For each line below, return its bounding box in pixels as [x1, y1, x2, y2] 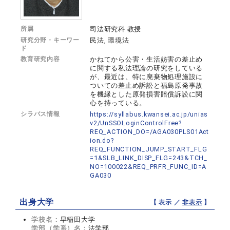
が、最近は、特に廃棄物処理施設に [90, 73, 203, 81]
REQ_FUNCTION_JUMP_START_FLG [90, 145, 207, 154]
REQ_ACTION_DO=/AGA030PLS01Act [90, 128, 209, 136]
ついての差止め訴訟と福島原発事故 [90, 82, 203, 90]
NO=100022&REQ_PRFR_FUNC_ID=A [90, 163, 207, 171]
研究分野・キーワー [21, 36, 80, 44]
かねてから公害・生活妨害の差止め [90, 55, 203, 64]
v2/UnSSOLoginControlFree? [90, 119, 182, 127]
